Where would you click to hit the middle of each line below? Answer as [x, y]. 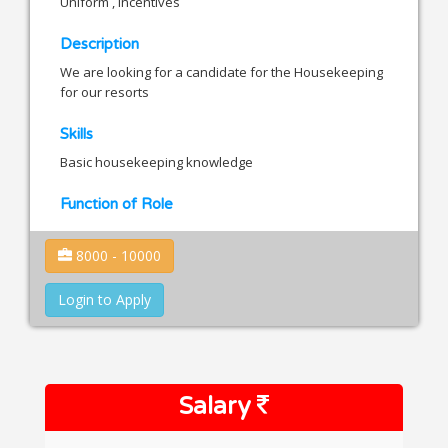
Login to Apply [104, 300]
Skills [76, 133]
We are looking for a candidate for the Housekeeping [221, 71]
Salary [218, 407]
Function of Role [116, 203]
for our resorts [104, 91]
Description [99, 43]
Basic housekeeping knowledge [156, 161]
